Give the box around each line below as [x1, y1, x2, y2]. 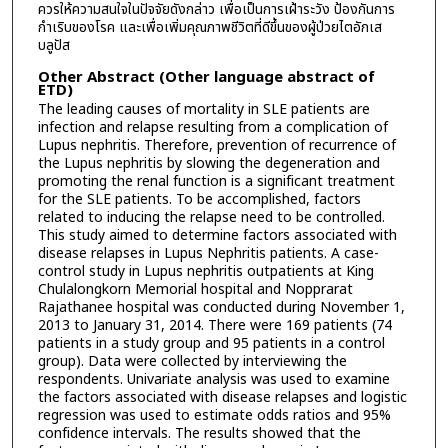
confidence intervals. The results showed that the [37, 423, 361, 445]
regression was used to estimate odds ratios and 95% [37, 405, 391, 427]
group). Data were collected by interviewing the [37, 351, 347, 373]
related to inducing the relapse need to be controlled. [37, 207, 385, 229]
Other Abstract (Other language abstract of [37, 66, 375, 90]
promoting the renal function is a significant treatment [37, 171, 395, 193]
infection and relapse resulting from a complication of [37, 117, 388, 139]
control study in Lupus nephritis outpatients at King [37, 261, 374, 283]
